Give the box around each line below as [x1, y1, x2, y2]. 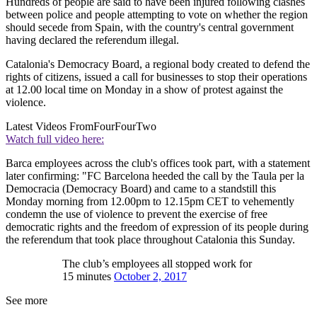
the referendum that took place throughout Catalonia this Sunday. [6, 234, 295, 246]
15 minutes [62, 270, 114, 283]
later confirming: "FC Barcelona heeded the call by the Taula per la [6, 170, 304, 183]
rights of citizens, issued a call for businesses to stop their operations [6, 71, 307, 83]
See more [6, 294, 47, 307]
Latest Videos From [6, 120, 93, 133]
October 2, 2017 [114, 270, 187, 283]
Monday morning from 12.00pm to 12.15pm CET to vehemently [6, 195, 294, 208]
